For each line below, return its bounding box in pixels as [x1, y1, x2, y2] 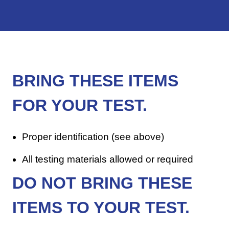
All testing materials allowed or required [22, 154, 194, 165]
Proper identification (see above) [22, 131, 165, 143]
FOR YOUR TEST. [12, 96, 147, 115]
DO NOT [12, 174, 76, 193]
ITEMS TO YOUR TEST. [12, 198, 190, 217]
